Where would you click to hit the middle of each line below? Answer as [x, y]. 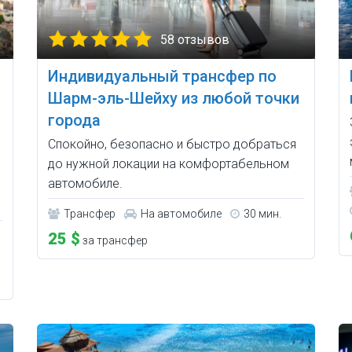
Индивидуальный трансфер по [163, 77]
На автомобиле [181, 214]
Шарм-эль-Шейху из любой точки [174, 99]
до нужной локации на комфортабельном [169, 164]
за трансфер [114, 241]
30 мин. [263, 214]
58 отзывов [195, 40]
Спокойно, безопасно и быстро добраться [172, 145]
